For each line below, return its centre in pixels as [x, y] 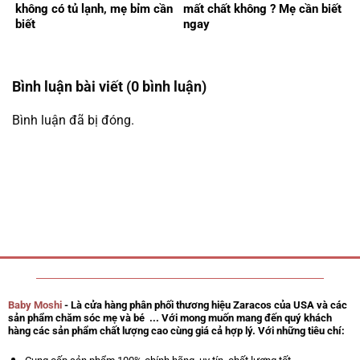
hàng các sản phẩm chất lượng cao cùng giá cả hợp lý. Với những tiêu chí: [176, 330]
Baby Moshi [35, 305]
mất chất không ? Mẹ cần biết [262, 9]
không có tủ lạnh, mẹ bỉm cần [94, 9]
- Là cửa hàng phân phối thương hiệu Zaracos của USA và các [204, 305]
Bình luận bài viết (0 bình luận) [109, 87]
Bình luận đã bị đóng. [73, 121]
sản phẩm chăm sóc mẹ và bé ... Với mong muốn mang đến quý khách [170, 317]
